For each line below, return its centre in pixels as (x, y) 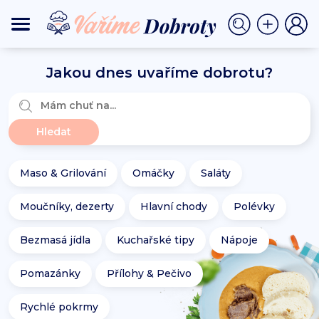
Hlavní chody (174, 206)
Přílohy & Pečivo (149, 273)
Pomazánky (50, 273)
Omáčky (153, 173)
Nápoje (239, 240)
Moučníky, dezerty (67, 206)
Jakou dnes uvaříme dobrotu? (159, 73)
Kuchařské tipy (156, 240)
